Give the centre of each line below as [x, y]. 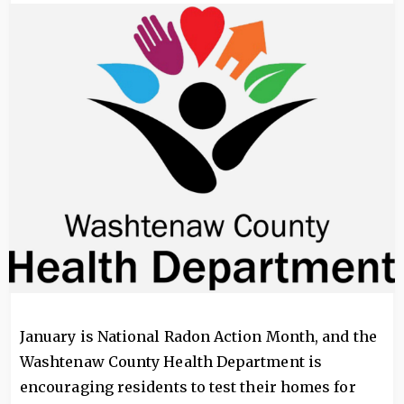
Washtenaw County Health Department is [171, 362]
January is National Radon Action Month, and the [198, 336]
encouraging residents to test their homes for [188, 387]
